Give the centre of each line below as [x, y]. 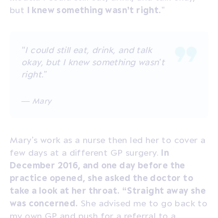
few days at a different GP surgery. [86, 152]
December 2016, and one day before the [98, 165]
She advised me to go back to [143, 203]
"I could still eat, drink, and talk [87, 49]
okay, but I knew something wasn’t [93, 62]
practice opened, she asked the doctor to [101, 177]
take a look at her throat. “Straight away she [108, 190]
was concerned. [44, 203]
